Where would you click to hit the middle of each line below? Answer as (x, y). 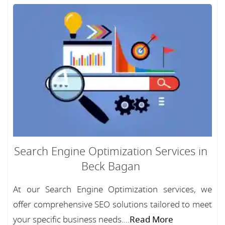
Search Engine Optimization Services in (110, 152)
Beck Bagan (110, 167)
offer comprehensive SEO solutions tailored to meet (113, 205)
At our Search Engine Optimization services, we (113, 190)
